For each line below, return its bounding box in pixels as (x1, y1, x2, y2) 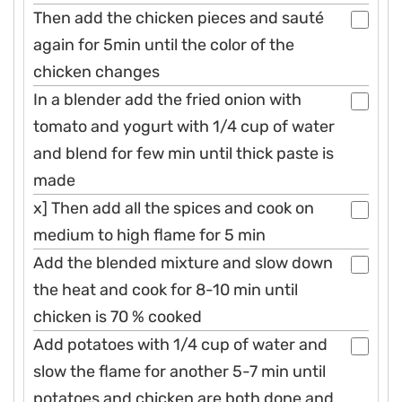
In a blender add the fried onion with (33, 89, 301, 109)
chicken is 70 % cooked (33, 306, 202, 327)
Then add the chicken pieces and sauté (33, 7, 324, 28)
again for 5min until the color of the (33, 34, 294, 55)
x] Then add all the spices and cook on (33, 197, 314, 218)
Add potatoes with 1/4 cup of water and (33, 334, 328, 354)
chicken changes (33, 61, 160, 82)
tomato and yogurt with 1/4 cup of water (33, 116, 335, 136)
